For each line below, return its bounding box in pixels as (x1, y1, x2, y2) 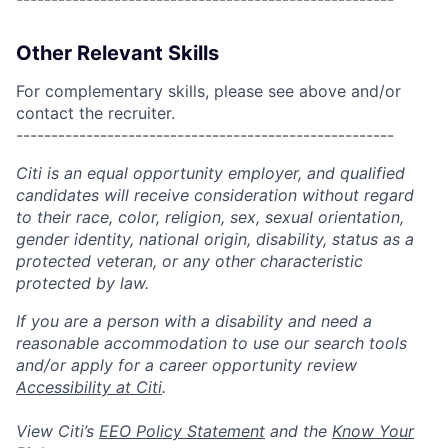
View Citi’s (16, 421, 99, 441)
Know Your (332, 421, 414, 441)
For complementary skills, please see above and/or (16, 81, 401, 101)
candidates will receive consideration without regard (16, 185, 414, 205)
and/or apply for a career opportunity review (16, 355, 357, 375)
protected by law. (16, 273, 149, 293)
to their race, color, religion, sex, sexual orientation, (16, 207, 404, 227)
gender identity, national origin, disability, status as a (16, 229, 414, 249)
